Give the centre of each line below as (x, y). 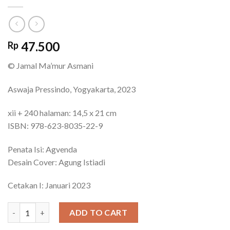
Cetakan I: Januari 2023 (49, 185)
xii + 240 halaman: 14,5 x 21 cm (62, 112)
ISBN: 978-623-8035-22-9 (55, 125)
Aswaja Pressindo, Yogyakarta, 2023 (72, 89)
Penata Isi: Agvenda (42, 149)
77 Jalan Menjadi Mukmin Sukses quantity (80, 208)
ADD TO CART (99, 213)
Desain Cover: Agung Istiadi (56, 162)
